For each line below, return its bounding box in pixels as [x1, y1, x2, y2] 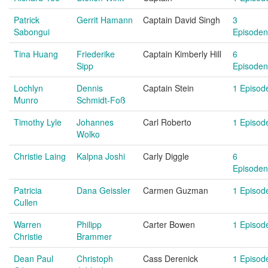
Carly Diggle [143, 150, 189, 162]
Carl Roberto [143, 116, 191, 128]
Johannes [77, 116, 114, 128]
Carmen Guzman [143, 184, 208, 196]
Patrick [14, 14, 39, 26]
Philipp [77, 218, 102, 230]
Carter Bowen [143, 218, 195, 230]
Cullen [14, 196, 38, 208]
